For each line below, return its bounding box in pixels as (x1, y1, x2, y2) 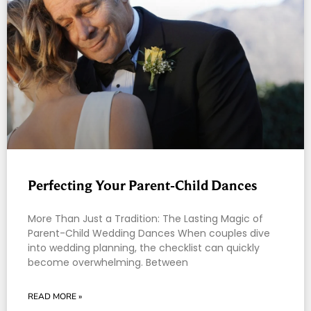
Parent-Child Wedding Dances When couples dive (28, 226, 270, 241)
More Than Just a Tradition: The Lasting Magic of (28, 212, 263, 226)
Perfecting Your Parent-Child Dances (28, 177, 257, 194)
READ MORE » (28, 291, 82, 303)
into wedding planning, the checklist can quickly (28, 241, 260, 255)
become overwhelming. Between (28, 255, 188, 270)
